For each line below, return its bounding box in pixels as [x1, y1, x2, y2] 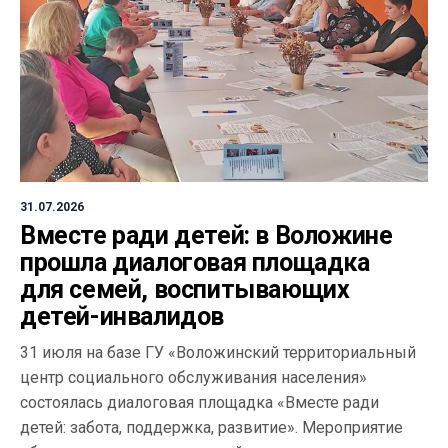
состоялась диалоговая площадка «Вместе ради [20, 392, 379, 412]
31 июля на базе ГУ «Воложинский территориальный [20, 342, 416, 362]
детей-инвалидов [20, 301, 224, 331]
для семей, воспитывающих [20, 274, 350, 304]
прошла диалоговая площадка [20, 247, 370, 277]
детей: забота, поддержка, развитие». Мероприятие [20, 417, 403, 437]
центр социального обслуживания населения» [20, 367, 367, 387]
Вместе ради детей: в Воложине [20, 220, 393, 250]
